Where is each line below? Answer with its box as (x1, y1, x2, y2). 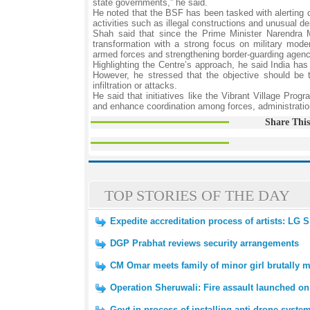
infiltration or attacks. (93, 80, 177, 91)
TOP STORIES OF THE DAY (104, 187, 290, 204)
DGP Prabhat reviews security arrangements (110, 238, 299, 248)
